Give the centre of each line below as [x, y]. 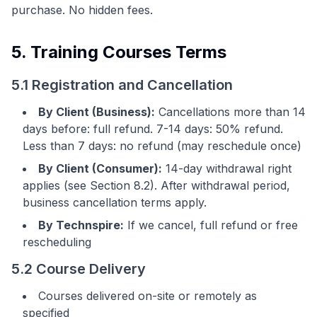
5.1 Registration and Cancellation [122, 85]
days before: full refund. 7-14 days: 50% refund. [153, 129]
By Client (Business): [97, 112]
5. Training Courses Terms [119, 52]
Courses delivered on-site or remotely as [148, 296]
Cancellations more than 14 [230, 112]
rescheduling [57, 242]
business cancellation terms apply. [115, 202]
